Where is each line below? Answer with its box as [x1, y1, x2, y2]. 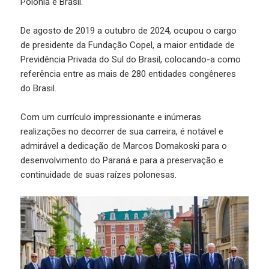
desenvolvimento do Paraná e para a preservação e [20, 154, 224, 166]
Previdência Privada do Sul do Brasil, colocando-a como [20, 53, 241, 65]
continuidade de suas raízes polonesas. [20, 169, 177, 180]
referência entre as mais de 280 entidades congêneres [20, 68, 237, 79]
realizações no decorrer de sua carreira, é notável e [20, 125, 224, 137]
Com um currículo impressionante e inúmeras [20, 111, 202, 122]
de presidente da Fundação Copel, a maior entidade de [20, 39, 235, 50]
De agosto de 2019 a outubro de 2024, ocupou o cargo [20, 25, 237, 36]
